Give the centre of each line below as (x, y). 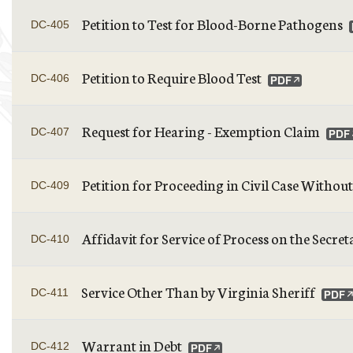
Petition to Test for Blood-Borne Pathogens (212, 24)
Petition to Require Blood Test (172, 77)
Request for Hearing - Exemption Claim (201, 131)
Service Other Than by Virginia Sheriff (198, 292)
